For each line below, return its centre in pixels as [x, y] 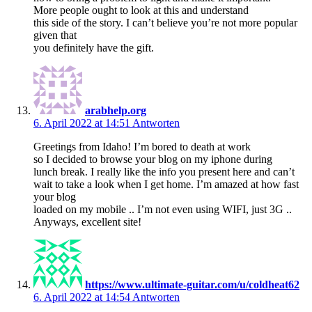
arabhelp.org [116, 110]
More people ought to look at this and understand [141, 10]
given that [55, 35]
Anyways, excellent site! [87, 221]
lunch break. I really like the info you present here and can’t [164, 171]
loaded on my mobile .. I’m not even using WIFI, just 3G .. [163, 209]
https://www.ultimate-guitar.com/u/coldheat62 [192, 284]
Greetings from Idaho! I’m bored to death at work [142, 146]
